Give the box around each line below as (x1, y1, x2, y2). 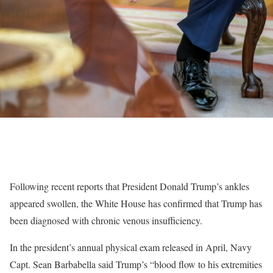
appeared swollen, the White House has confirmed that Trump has (10, 197, 262, 210)
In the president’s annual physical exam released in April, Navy (10, 241, 252, 253)
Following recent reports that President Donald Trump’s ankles (10, 180, 249, 193)
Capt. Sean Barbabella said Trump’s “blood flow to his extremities (10, 258, 262, 271)
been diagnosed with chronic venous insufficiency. (10, 214, 202, 227)
